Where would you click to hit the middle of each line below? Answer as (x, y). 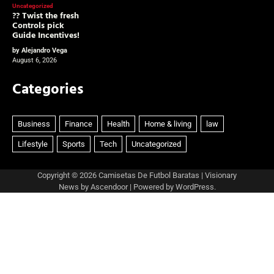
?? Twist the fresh (46, 16)
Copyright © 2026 (68, 175)
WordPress (194, 187)
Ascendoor (109, 187)
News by (74, 187)
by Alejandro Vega (40, 50)
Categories (48, 90)
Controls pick (38, 26)
